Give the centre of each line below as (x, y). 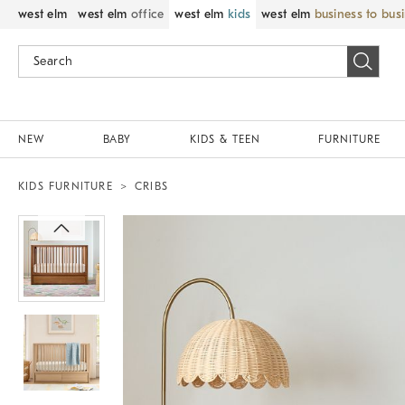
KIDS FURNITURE (66, 186)
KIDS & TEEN (225, 139)
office (147, 14)
